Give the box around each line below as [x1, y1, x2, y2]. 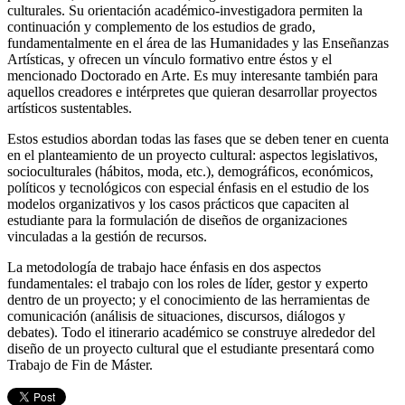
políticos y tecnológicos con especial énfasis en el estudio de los [7, 180, 369, 196]
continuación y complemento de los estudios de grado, [7, 19, 316, 35]
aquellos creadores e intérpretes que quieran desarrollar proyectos [7, 84, 377, 100]
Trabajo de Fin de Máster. [7, 357, 153, 373]
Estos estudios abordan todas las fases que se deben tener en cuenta [7, 131, 389, 147]
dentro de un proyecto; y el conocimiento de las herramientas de [7, 292, 370, 308]
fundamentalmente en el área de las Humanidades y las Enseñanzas [7, 35, 389, 52]
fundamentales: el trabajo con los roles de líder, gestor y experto [7, 276, 368, 292]
